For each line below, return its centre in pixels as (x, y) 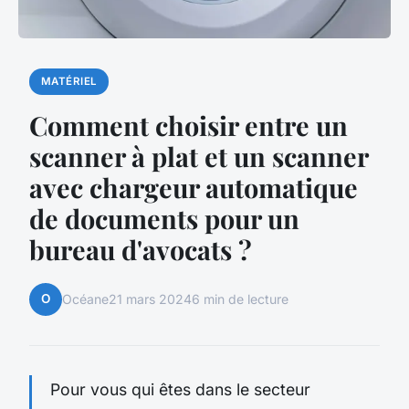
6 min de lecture (240, 299)
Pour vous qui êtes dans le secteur (180, 389)
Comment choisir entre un (189, 125)
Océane (85, 299)
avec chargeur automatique (194, 187)
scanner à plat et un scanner (199, 156)
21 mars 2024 (150, 299)
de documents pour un (164, 218)
